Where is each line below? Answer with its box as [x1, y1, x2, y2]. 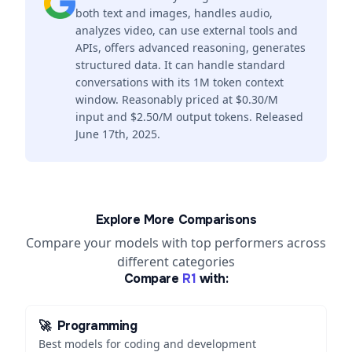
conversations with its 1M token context [75, 75, 284, 90]
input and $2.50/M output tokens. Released [75, 109, 303, 124]
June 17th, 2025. [75, 126, 160, 141]
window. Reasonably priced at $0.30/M [75, 92, 278, 107]
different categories [117, 253, 235, 270]
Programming [57, 317, 137, 334]
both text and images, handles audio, [75, 5, 273, 20]
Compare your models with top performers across [26, 234, 326, 251]
